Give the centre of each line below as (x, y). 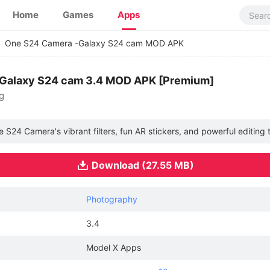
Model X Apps (114, 247)
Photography (112, 199)
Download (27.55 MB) (143, 165)
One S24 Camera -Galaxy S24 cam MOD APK (94, 43)
